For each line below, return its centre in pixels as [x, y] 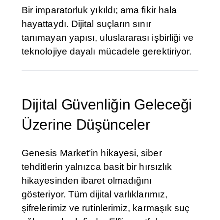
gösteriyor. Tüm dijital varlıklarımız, [95, 194]
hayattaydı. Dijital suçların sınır [86, 24]
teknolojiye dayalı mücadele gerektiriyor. [107, 52]
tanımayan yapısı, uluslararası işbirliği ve [108, 38]
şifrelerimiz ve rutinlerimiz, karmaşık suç [106, 208]
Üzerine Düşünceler [86, 125]
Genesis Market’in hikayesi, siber [92, 153]
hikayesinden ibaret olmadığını [87, 181]
